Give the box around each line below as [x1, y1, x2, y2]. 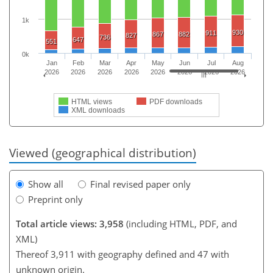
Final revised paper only [90, 178, 191, 191]
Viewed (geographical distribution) [9, 145, 196, 160]
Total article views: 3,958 [16, 218, 124, 230]
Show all [28, 178, 63, 191]
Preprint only [28, 193, 83, 206]
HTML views [71, 97, 112, 106]
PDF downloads [149, 97, 202, 106]
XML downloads [71, 106, 125, 115]
